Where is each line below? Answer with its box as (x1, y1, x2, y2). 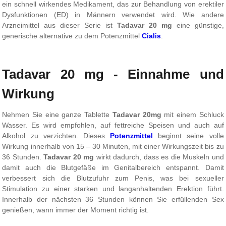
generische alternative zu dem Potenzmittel (2, 32, 142, 40)
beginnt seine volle (158, 132, 224, 140)
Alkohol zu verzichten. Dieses (2, 132, 110, 140)
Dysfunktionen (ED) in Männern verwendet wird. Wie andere (2, 11, 224, 19)
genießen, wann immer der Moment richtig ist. (2, 206, 149, 214)
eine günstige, (172, 21, 224, 29)
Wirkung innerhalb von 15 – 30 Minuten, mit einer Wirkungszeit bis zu (2, 142, 224, 150)
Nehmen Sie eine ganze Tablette (2, 110, 112, 119)
